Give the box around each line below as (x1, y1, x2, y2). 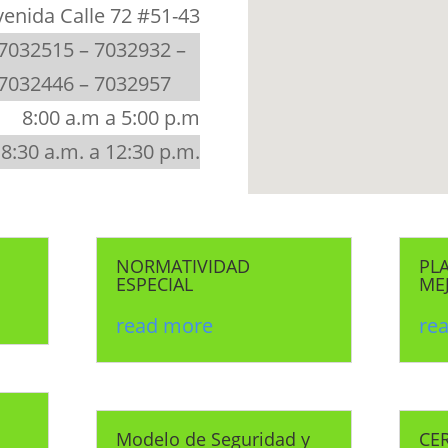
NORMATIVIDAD (116, 253, 251, 278)
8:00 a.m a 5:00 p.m (22, 104, 201, 132)
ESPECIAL (116, 271, 194, 296)
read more (116, 311, 214, 339)
